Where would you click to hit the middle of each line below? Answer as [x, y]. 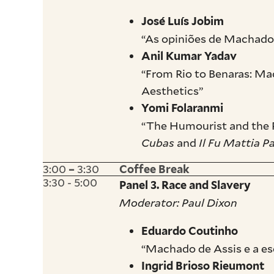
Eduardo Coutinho [190, 231]
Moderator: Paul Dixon [179, 202]
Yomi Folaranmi [183, 108]
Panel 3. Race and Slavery [185, 185]
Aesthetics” [172, 90]
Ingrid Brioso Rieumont [203, 265]
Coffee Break [155, 169]
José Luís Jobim [183, 21]
